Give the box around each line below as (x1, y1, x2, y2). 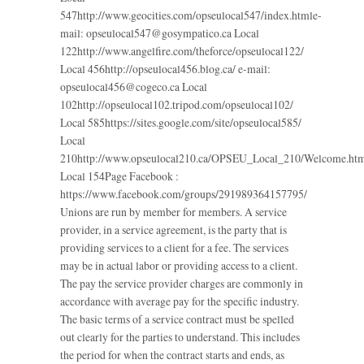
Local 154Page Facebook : (60, 168, 179, 184)
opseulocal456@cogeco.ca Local (60, 79, 207, 95)
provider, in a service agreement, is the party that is (60, 222, 287, 238)
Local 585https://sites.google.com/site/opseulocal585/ (60, 115, 301, 131)
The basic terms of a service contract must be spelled (60, 311, 294, 327)
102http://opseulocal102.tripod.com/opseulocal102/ (60, 97, 293, 113)
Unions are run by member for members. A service (60, 204, 287, 220)
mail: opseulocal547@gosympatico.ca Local (60, 25, 259, 41)
